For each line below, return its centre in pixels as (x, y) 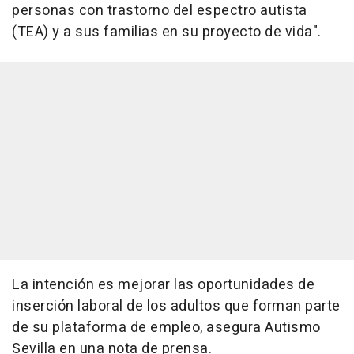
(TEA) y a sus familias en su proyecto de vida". (167, 32)
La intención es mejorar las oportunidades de (163, 284)
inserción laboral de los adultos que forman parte (176, 306)
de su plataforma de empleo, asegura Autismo (166, 327)
